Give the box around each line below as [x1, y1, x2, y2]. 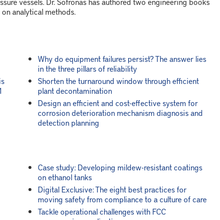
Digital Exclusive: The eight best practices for [37, 184, 187, 194]
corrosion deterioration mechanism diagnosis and [37, 107, 203, 118]
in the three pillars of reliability [37, 63, 137, 74]
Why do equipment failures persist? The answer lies [37, 53, 206, 64]
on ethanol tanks [37, 171, 92, 182]
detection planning [37, 117, 99, 128]
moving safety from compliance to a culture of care [37, 193, 207, 204]
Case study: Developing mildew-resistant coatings [37, 162, 202, 172]
